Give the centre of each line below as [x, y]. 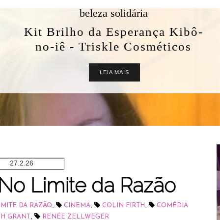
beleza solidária [113, 13]
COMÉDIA [172, 206]
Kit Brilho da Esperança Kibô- [113, 32]
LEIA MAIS [114, 72]
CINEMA [77, 206]
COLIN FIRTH [123, 206]
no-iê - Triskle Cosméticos [113, 46]
